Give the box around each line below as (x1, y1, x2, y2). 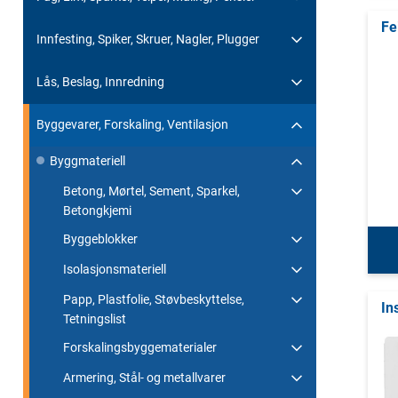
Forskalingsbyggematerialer (63, 339, 217, 354)
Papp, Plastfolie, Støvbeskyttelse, (63, 291, 244, 306)
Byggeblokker (63, 231, 138, 246)
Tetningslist (63, 311, 126, 326)
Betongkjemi (63, 203, 131, 218)
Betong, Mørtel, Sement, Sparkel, (63, 183, 240, 198)
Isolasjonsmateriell (63, 261, 166, 276)
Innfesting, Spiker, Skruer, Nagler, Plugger (36, 31, 259, 46)
